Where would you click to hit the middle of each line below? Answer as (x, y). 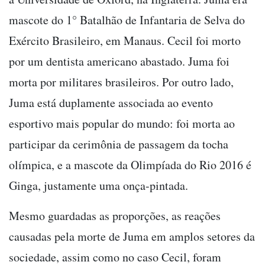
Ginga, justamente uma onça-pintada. (98, 185)
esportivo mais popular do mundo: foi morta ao (122, 123)
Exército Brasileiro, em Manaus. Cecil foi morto (125, 40)
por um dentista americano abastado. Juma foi (119, 61)
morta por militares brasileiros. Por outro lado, (121, 82)
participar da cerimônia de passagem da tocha (119, 144)
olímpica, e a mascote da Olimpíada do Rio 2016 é (130, 164)
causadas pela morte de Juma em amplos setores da (132, 236)
